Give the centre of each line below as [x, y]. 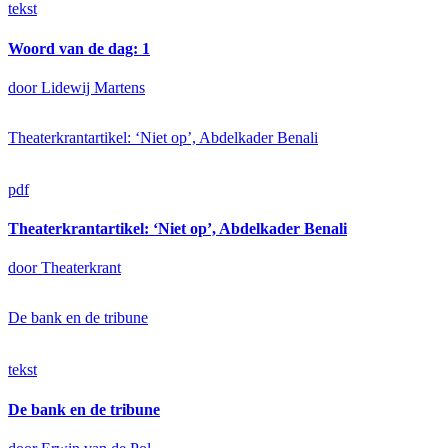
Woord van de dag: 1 [79, 48]
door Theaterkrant [64, 268]
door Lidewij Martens [76, 87]
